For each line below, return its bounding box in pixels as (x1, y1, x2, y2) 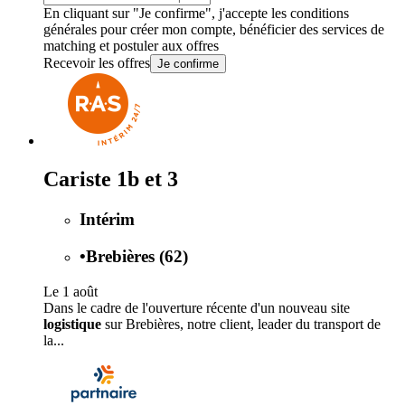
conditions (290, 5, 349, 22)
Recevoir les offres (43, 55, 150, 71)
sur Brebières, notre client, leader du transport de (101, 316, 381, 332)
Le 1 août (43, 283, 98, 299)
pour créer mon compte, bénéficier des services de (97, 22, 384, 38)
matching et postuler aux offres (43, 38, 219, 54)
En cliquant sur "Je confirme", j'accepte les (43, 5, 290, 22)
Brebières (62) (86, 246, 188, 266)
